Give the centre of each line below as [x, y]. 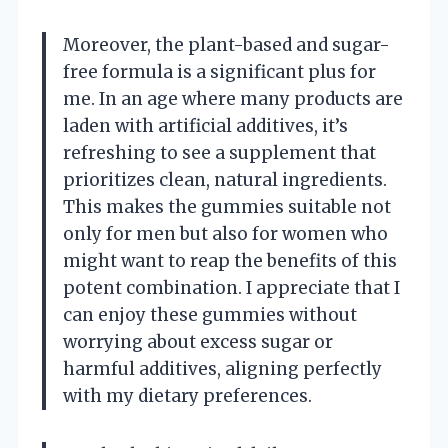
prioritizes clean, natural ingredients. [225, 179]
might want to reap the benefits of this [230, 260]
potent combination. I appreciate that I [231, 287]
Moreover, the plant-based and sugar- [226, 44]
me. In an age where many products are [233, 98]
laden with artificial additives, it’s [205, 125]
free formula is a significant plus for [219, 71]
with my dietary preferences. [187, 395]
